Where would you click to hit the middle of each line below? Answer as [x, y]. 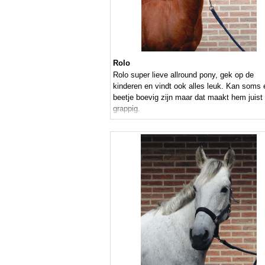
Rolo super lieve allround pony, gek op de [183, 75]
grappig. [127, 109]
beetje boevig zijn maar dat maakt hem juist [188, 98]
